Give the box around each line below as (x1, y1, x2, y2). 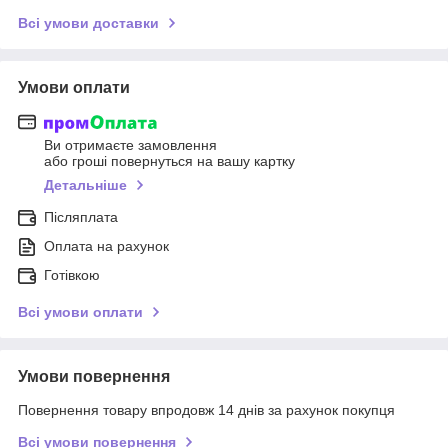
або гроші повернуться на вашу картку (44, 153, 295, 170)
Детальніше (44, 177, 127, 194)
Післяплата (44, 209, 118, 226)
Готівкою (44, 267, 100, 284)
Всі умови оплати (18, 304, 143, 321)
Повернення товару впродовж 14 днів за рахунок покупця (18, 402, 395, 419)
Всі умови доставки (18, 14, 159, 31)
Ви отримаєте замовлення (44, 137, 217, 154)
